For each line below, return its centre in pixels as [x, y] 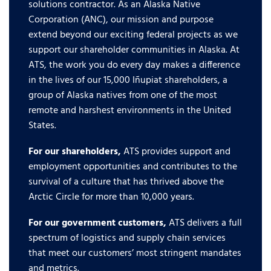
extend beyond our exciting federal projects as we [133, 35]
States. [42, 126]
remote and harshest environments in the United [130, 110]
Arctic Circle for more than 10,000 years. [111, 197]
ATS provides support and [176, 152]
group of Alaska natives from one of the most [123, 95]
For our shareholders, [75, 152]
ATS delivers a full [204, 223]
